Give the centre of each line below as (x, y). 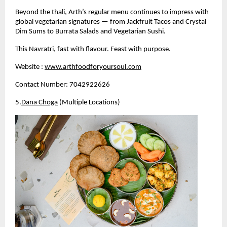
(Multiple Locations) (89, 102)
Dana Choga (40, 102)
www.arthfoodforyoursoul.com (93, 67)
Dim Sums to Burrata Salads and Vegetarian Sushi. (90, 31)
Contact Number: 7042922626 (63, 85)
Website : (29, 67)
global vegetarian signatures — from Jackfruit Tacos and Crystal (111, 22)
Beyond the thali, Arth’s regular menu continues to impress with (112, 12)
